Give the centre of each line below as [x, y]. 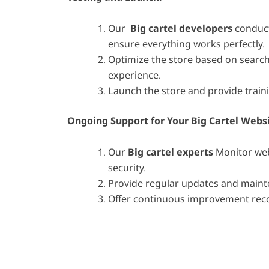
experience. [134, 75]
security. [128, 167]
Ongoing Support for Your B [132, 121]
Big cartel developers [180, 29]
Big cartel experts [169, 152]
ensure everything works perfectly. [186, 44]
